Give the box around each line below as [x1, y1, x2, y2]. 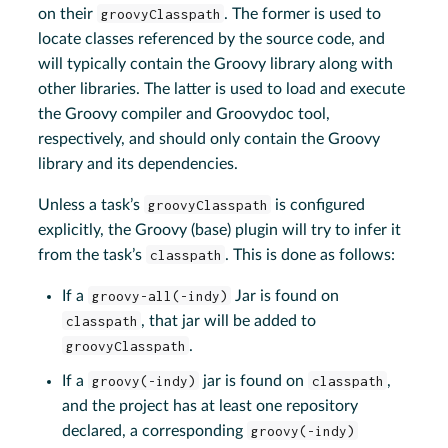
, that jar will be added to [141, 312, 317, 329]
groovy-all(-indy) [91, 287, 228, 304]
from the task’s [38, 246, 147, 263]
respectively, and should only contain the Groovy [38, 130, 381, 147]
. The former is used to [224, 5, 382, 22]
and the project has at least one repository [62, 397, 359, 414]
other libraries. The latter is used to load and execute [38, 80, 406, 97]
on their [38, 5, 98, 22]
